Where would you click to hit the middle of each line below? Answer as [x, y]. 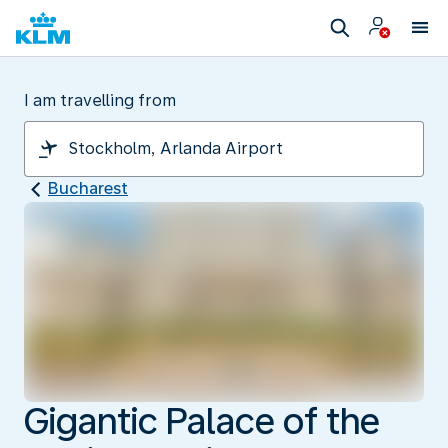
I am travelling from [100, 100]
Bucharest [88, 188]
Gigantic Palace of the [202, 421]
